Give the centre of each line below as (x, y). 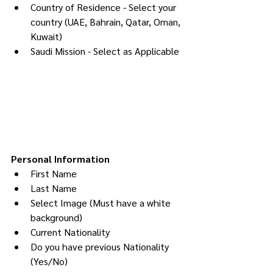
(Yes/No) (49, 261)
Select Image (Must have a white (102, 203)
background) (56, 218)
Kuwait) (46, 36)
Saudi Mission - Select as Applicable (105, 51)
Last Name (54, 188)
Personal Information (60, 159)
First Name (54, 174)
